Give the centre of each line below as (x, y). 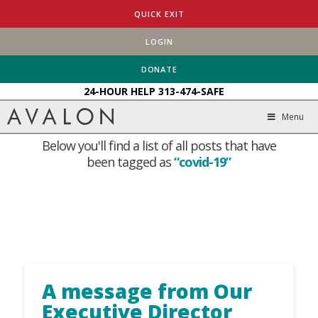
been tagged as (131, 162)
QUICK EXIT (159, 13)
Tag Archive (159, 113)
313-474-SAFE (191, 91)
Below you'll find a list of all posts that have (159, 146)
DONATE (159, 69)
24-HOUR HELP (121, 91)
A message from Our (147, 291)
